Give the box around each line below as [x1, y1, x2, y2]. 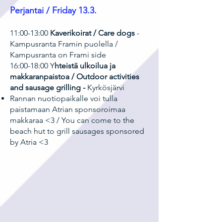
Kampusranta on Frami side [10, 50, 106, 59]
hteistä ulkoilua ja [55, 61, 115, 70]
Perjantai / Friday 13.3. [10, 5, 97, 16]
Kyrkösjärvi [87, 83, 124, 92]
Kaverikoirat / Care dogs [50, 28, 135, 38]
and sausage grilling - [10, 83, 87, 92]
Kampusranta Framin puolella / [10, 39, 118, 49]
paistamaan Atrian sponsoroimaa [10, 105, 125, 114]
